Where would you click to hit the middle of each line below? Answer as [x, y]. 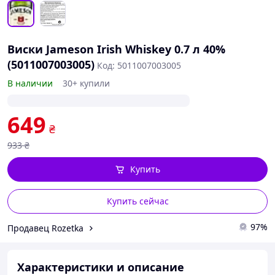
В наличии [30, 83]
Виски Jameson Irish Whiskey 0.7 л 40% [116, 49]
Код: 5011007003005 [139, 65]
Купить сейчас [137, 201]
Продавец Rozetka [45, 228]
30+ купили [86, 83]
